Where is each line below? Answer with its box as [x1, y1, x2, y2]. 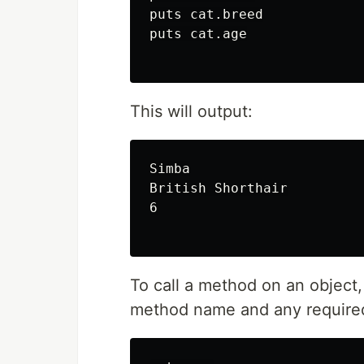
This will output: [130, 102, 253, 121]
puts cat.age [149, 26, 247, 41]
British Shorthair [149, 180, 288, 196]
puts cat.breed [149, 6, 263, 22]
